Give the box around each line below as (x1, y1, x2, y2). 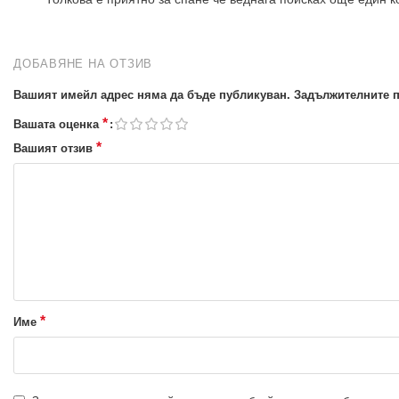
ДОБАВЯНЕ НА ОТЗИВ (13, 56, 153, 70)
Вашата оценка (13, 117, 102, 131)
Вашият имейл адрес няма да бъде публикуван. (13, 87, 290, 102)
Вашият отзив (13, 141, 96, 155)
